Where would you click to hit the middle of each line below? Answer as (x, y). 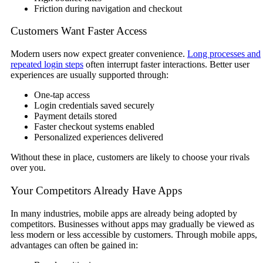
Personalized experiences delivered (99, 137)
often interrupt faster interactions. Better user (166, 65)
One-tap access (62, 95)
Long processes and (224, 54)
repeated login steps (47, 65)
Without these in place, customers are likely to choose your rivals (130, 157)
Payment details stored (75, 116)
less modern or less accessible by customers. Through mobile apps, (134, 234)
